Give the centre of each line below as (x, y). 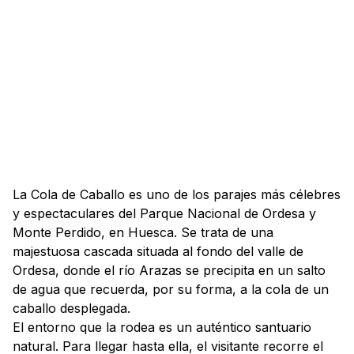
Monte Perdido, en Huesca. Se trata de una (143, 232)
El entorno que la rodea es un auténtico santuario (162, 327)
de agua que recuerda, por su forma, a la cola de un (171, 289)
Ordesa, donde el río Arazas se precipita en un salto (169, 270)
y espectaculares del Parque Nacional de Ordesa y (164, 213)
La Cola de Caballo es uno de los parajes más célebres (177, 194)
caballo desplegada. (72, 308)
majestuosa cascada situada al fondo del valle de (158, 251)
